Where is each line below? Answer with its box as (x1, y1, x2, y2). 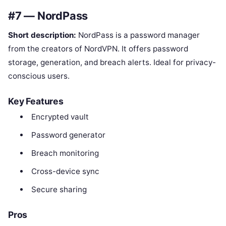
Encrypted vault (31, 112, 89, 122)
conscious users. (8, 71, 70, 81)
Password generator (31, 130, 105, 140)
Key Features (8, 96, 64, 107)
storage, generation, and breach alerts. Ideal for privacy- (8, 58, 216, 68)
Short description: (8, 30, 76, 40)
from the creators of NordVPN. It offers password (8, 44, 188, 54)
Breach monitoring (31, 148, 99, 158)
